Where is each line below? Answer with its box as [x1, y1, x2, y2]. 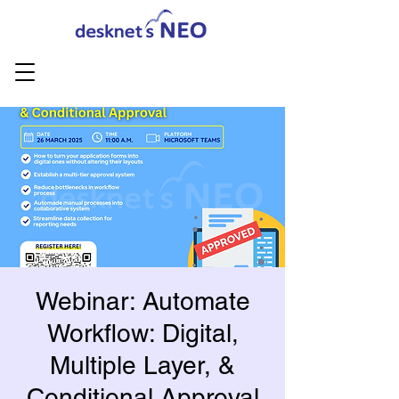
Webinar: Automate [35, 287, 250, 315]
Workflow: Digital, [46, 319, 239, 347]
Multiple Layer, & [50, 351, 235, 379]
